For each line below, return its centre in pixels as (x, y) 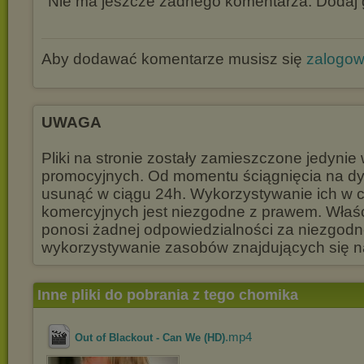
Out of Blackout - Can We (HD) (150, 338)
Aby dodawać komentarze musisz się (174, 59)
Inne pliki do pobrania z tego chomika (168, 295)
